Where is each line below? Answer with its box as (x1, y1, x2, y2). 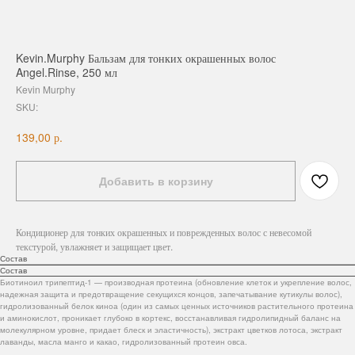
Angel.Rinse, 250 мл (16, 64, 117, 80)
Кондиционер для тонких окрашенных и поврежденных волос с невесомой (16, 225, 311, 239)
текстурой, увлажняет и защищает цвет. (16, 239, 173, 254)
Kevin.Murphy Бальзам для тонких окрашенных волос (16, 50, 276, 66)
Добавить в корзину (98, 173, 213, 189)
